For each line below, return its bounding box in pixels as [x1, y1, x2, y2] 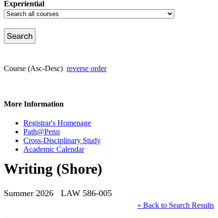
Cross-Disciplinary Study [23, 136, 101, 145]
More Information [4, 100, 64, 109]
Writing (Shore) [4, 161, 102, 177]
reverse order [67, 64, 107, 73]
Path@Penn [23, 127, 60, 136]
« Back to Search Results [137, 201, 214, 210]
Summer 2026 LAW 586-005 [4, 188, 117, 199]
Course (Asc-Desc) [4, 64, 67, 73]
